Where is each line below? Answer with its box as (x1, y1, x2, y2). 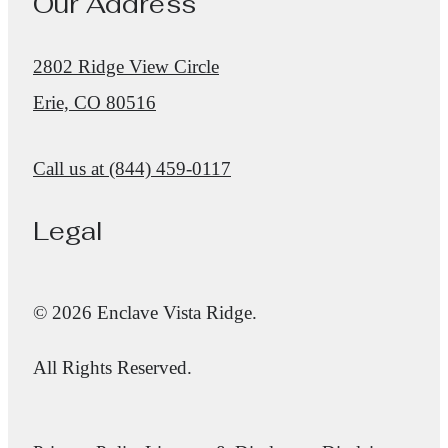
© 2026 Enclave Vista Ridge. (33, 301, 257, 323)
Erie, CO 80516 (33, 91, 156, 113)
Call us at (33, 157, 104, 179)
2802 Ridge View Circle (33, 55, 219, 77)
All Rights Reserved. (33, 357, 192, 379)
